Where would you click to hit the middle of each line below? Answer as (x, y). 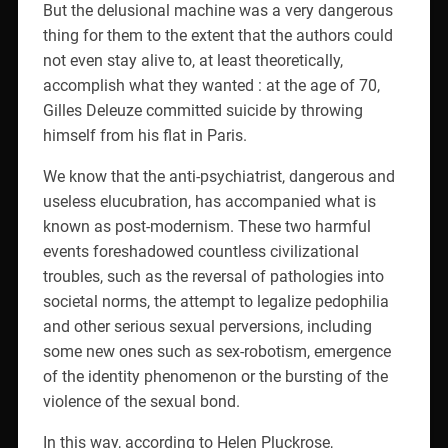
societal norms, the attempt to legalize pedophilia (215, 301)
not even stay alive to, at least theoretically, (192, 60)
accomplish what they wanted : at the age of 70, (211, 85)
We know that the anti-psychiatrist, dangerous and (218, 176)
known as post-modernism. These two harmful (206, 226)
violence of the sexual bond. (141, 401)
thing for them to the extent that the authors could (217, 35)
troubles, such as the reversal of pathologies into (213, 276)
